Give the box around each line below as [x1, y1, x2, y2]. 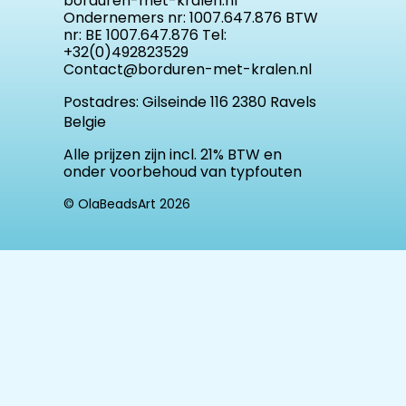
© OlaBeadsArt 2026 [63, 194, 190, 213]
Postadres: [63, 92, 142, 113]
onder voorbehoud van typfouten [63, 160, 305, 182]
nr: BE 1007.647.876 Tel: [63, 24, 227, 46]
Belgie [63, 111, 106, 133]
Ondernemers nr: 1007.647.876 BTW [63, 7, 318, 29]
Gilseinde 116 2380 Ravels [142, 92, 316, 113]
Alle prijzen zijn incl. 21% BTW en [63, 143, 282, 165]
